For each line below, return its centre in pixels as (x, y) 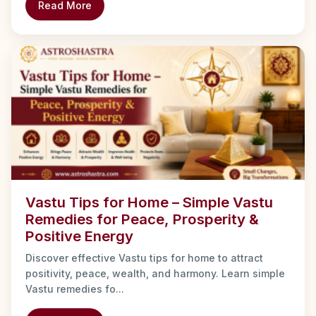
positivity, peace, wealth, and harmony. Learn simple (155, 273)
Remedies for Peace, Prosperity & (142, 219)
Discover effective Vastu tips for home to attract (144, 257)
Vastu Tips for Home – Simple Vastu (149, 202)
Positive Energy (79, 236)
